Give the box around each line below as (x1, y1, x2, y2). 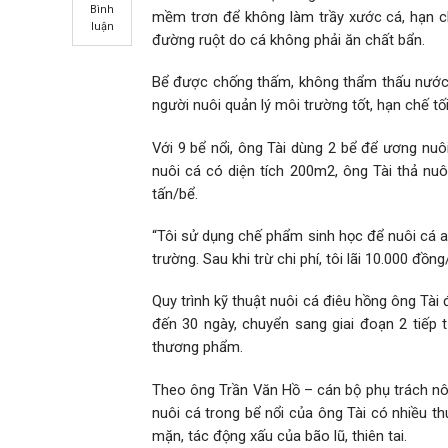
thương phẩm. (152, 338, 243, 357)
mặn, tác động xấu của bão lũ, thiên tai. (152, 426, 407, 445)
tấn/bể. (152, 184, 198, 203)
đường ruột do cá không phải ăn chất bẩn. (152, 30, 425, 49)
